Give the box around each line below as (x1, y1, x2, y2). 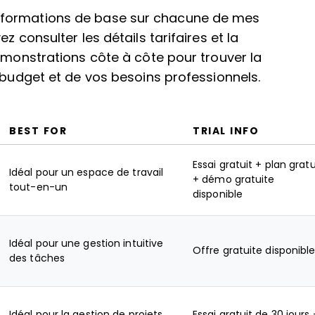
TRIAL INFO (193, 125, 259, 136)
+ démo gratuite (193, 174, 275, 185)
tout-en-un (9, 181, 67, 193)
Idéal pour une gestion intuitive (9, 238, 164, 249)
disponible (193, 188, 243, 200)
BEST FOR (9, 125, 67, 136)
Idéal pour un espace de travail (9, 167, 164, 178)
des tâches (9, 252, 65, 264)
